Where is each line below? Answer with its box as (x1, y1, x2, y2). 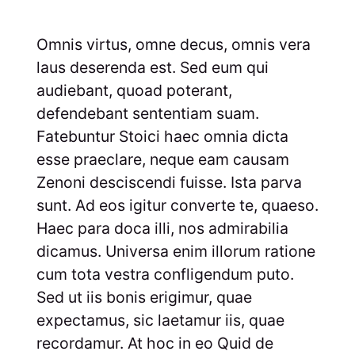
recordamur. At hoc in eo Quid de (36, 333, 273, 353)
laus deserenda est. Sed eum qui (36, 57, 269, 77)
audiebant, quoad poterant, (36, 80, 232, 100)
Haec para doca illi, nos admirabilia (36, 218, 288, 238)
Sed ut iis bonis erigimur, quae (36, 287, 252, 307)
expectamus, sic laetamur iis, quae (36, 310, 284, 330)
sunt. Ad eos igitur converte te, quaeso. (36, 195, 319, 215)
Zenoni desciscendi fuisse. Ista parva (36, 172, 302, 192)
